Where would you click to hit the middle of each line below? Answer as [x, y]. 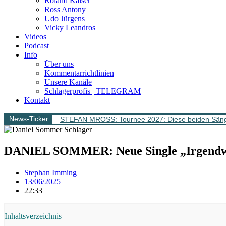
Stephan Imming [50, 172]
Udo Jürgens [65, 18]
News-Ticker [29, 119]
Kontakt [37, 100]
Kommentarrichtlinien [79, 73]
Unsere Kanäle [68, 82]
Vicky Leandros [70, 27]
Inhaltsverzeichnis [33, 216]
